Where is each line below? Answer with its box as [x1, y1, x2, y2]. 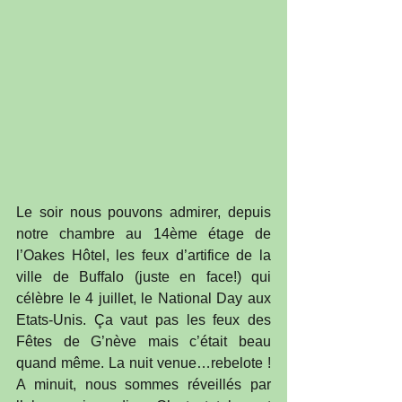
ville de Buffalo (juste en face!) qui [16, 269, 271, 285]
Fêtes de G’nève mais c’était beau [16, 334, 271, 350]
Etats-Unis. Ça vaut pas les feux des [16, 312, 271, 328]
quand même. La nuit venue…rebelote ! [16, 355, 271, 371]
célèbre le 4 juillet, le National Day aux [16, 291, 271, 307]
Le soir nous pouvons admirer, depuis [16, 205, 271, 221]
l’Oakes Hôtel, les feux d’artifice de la [16, 248, 271, 264]
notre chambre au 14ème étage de [16, 226, 271, 242]
